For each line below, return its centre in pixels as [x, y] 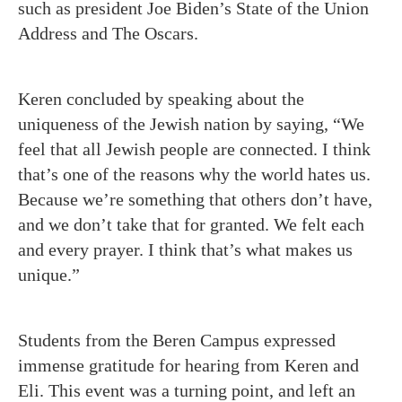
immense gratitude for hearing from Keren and [188, 365]
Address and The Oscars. [110, 33]
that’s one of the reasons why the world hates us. [194, 174]
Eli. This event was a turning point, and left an [187, 390]
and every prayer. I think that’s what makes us [185, 249]
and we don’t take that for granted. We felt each [191, 224]
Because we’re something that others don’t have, [195, 199]
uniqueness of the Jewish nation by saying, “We [191, 124]
